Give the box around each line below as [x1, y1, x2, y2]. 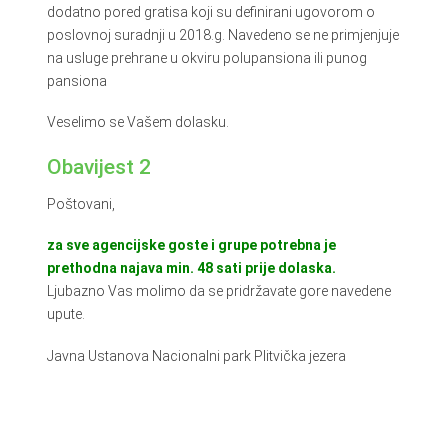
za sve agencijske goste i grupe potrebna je [46, 237, 336, 254]
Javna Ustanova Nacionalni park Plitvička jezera [46, 347, 346, 364]
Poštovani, [46, 196, 115, 213]
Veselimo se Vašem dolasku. [46, 114, 229, 131]
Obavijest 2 [46, 155, 151, 180]
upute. [46, 306, 85, 323]
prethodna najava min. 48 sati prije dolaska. [46, 260, 336, 277]
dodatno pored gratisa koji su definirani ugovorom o [46, 3, 375, 20]
